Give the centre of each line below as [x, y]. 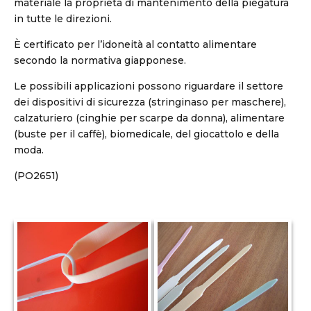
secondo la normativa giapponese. [100, 60]
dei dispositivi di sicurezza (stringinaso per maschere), [150, 102]
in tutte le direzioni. [63, 19]
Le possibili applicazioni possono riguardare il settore [149, 86]
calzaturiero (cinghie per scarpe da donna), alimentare [149, 118]
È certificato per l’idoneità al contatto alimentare [135, 44]
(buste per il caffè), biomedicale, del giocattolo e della [146, 134]
